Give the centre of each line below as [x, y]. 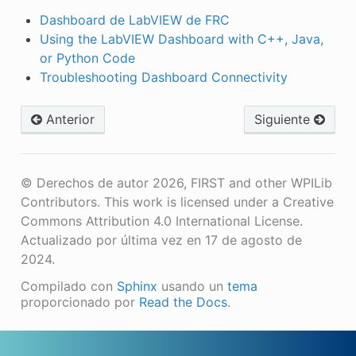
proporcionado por [79, 302]
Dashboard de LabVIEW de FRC [134, 19]
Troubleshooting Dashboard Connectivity [163, 77]
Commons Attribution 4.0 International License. [161, 221]
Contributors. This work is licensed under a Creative [177, 201]
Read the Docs [183, 302]
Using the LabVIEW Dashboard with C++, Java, [181, 39]
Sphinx [137, 286]
